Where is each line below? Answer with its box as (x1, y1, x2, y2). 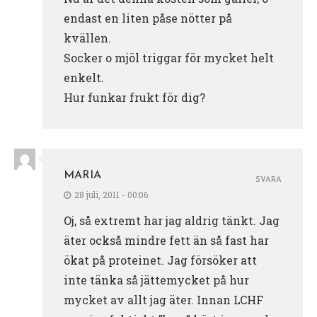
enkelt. (64, 69, 104, 85)
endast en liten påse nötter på (64, 10, 232, 25)
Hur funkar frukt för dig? (64, 89, 205, 105)
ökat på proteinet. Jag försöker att (64, 252, 257, 267)
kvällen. (64, 30, 111, 45)
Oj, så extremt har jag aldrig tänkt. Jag (64, 212, 279, 228)
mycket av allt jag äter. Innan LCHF (64, 292, 263, 307)
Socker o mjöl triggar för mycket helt (64, 50, 274, 65)
